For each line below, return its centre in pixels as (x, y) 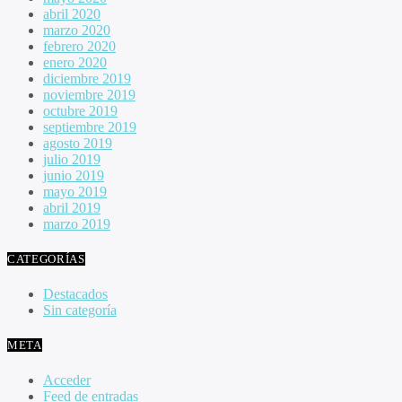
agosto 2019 (78, 143)
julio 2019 (72, 159)
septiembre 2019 (90, 127)
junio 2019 (74, 175)
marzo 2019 (77, 223)
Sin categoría (80, 310)
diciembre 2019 (87, 78)
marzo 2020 (77, 30)
